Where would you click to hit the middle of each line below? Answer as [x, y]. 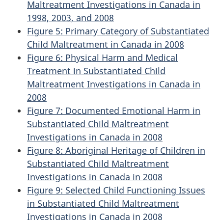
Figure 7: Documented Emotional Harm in [114, 110]
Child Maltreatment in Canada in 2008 [106, 44]
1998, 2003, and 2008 [70, 17]
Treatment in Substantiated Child [96, 70]
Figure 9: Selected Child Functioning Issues [116, 190]
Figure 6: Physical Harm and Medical [102, 57]
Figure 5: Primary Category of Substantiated [118, 31]
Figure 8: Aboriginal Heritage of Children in [116, 150]
